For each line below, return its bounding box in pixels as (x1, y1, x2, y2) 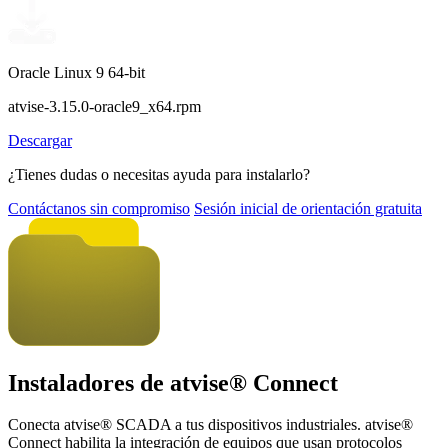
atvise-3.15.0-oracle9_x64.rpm (8, 97, 201, 115)
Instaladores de (8, 369, 170, 396)
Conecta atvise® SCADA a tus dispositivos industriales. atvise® (8, 416, 413, 434)
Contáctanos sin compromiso (8, 199, 190, 217)
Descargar (8, 131, 72, 149)
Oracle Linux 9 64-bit (8, 63, 145, 81)
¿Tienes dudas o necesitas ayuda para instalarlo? (8, 165, 310, 183)
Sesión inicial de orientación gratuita (194, 199, 422, 217)
